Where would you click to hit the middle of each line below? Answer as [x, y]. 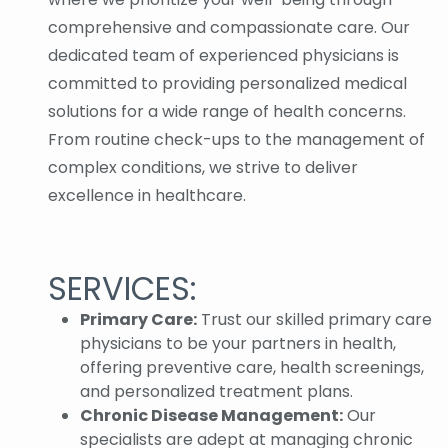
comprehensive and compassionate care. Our [229, 28]
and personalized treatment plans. [216, 392]
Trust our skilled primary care [314, 320]
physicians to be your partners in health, [238, 344]
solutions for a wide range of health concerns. [227, 112]
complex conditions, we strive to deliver [203, 168]
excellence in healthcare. [147, 196]
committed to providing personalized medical [227, 84]
